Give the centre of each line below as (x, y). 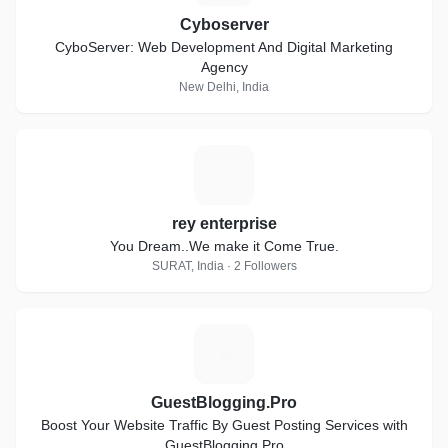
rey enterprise (224, 223)
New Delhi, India (224, 87)
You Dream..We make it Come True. (224, 246)
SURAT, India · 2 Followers (224, 266)
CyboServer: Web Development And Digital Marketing (224, 47)
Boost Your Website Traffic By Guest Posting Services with (224, 425)
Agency (224, 67)
